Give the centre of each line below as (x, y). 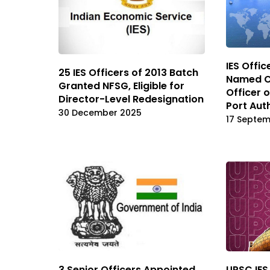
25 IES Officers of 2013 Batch (128, 73)
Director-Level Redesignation (131, 99)
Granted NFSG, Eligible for (121, 86)
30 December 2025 (100, 113)
